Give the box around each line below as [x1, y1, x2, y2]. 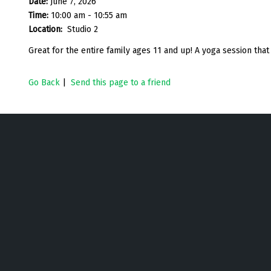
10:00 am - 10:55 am [51, 10, 127, 21]
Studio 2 [67, 24, 98, 34]
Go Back [28, 77, 60, 88]
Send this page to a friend [71, 77, 171, 88]
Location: [28, 24, 65, 34]
